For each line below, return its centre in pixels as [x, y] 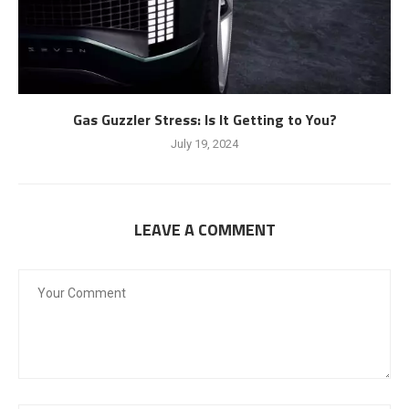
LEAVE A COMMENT [204, 229]
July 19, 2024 [204, 143]
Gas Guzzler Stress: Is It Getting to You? [204, 119]
